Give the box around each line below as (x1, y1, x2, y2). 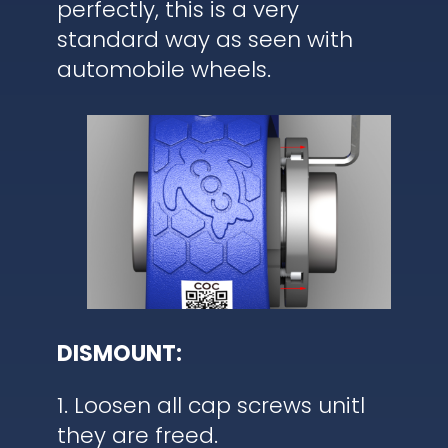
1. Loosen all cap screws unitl (56, 389, 365, 421)
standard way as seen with (56, 23, 353, 55)
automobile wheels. (56, 53, 271, 85)
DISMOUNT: (56, 337, 182, 369)
